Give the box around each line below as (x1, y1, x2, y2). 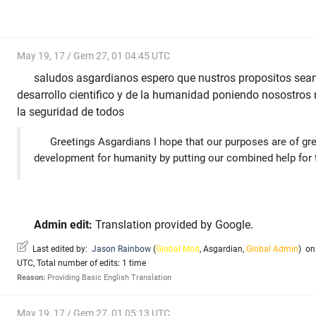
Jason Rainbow (92, 243, 151, 254)
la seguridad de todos (17, 104, 124, 119)
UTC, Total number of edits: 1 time (17, 257, 146, 268)
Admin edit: (34, 218, 92, 232)
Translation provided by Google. (92, 218, 253, 232)
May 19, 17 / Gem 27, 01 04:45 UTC (17, 50, 170, 62)
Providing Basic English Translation (45, 272, 171, 282)
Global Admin (246, 243, 298, 254)
